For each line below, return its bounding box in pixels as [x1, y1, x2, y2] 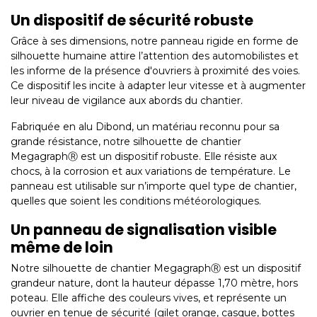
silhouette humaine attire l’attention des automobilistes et [11, 50, 299, 63]
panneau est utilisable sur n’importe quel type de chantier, [11, 180, 296, 193]
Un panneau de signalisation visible [11, 220, 277, 241]
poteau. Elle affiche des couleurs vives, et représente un [11, 292, 287, 305]
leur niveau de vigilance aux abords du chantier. [11, 94, 246, 108]
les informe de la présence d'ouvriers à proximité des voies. [11, 64, 300, 78]
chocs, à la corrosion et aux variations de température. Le [11, 165, 291, 178]
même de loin [11, 238, 113, 258]
